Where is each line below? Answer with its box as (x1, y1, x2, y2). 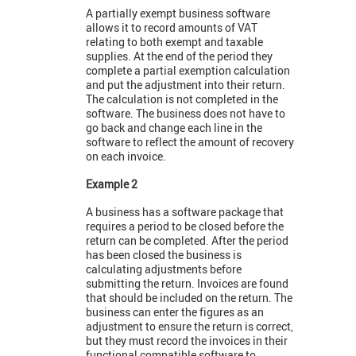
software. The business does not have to (86, 106, 285, 122)
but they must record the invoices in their (86, 333, 288, 349)
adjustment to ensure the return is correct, (86, 319, 293, 335)
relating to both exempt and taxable (86, 34, 263, 50)
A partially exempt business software (86, 6, 270, 21)
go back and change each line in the (86, 120, 262, 136)
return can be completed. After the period (86, 233, 288, 249)
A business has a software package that (86, 204, 284, 220)
